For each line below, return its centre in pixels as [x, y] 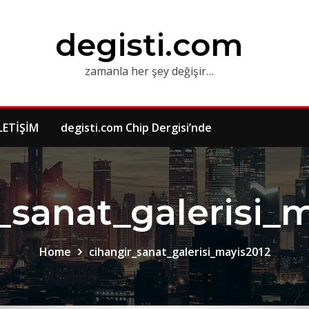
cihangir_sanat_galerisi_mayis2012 [179, 252]
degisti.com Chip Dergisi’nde [136, 128]
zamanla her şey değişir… [149, 71]
